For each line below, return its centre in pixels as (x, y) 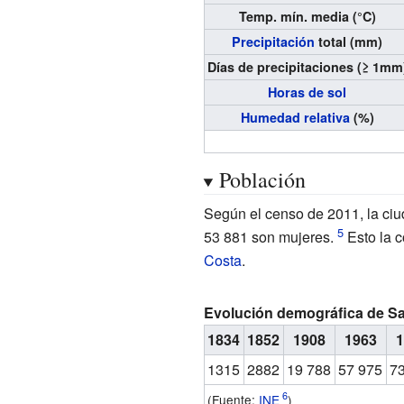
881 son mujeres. (278, 236)
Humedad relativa (295, 117)
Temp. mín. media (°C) (307, 16)
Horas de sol (308, 92)
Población (262, 179)
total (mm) (349, 41)
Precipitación (274, 41)
